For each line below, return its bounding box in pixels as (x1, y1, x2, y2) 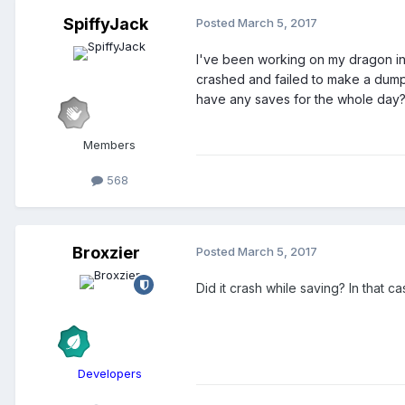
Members (83, 137, 136, 153)
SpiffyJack (63, 14, 148, 34)
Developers (77, 366, 142, 381)
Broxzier (71, 243, 140, 263)
